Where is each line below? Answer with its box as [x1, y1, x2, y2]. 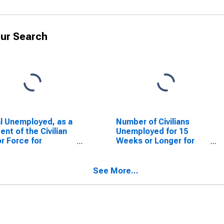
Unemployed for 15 [115, 126, 188, 136]
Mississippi [115, 145, 159, 155]
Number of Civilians [115, 117, 189, 126]
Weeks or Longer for [115, 136, 194, 145]
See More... [93, 166, 138, 175]
